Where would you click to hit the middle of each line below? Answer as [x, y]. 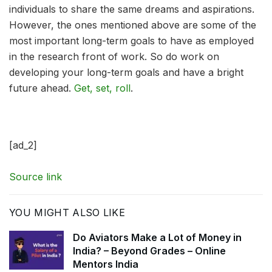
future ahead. [42, 88]
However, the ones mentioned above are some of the [133, 25]
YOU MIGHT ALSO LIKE [67, 212]
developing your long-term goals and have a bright [126, 72]
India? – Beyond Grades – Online [149, 250]
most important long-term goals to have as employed [131, 40]
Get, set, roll [102, 88]
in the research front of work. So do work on [114, 56]
